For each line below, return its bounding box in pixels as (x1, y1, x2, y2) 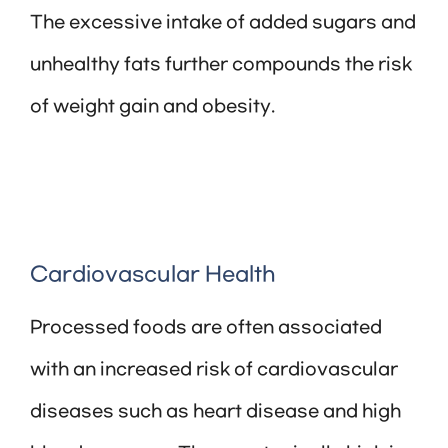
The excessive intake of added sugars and (30, 13, 416, 34)
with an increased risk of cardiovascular (30, 360, 398, 381)
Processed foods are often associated (30, 318, 382, 339)
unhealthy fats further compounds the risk (30, 55, 412, 76)
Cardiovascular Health (30, 263, 276, 288)
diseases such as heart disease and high (30, 402, 401, 423)
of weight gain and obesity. (30, 97, 275, 118)
